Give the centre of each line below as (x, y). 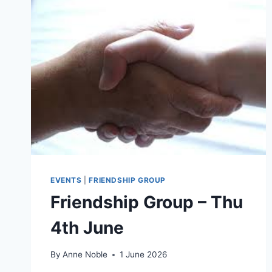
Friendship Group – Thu (147, 202)
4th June (87, 227)
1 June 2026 (144, 255)
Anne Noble (85, 255)
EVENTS (66, 180)
